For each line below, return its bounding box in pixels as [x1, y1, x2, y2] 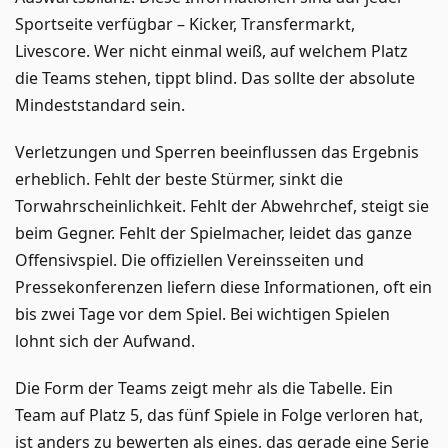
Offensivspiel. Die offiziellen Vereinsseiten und [15, 248, 364, 271]
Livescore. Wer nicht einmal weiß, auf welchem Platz [15, 39, 408, 62]
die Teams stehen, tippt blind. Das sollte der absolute [15, 66, 415, 89]
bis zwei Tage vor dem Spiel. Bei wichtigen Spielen [15, 302, 390, 325]
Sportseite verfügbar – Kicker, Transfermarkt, [15, 12, 355, 35]
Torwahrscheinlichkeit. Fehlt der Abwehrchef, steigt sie [15, 194, 429, 217]
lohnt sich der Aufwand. [15, 329, 195, 352]
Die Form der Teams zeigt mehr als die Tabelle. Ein [15, 376, 393, 399]
